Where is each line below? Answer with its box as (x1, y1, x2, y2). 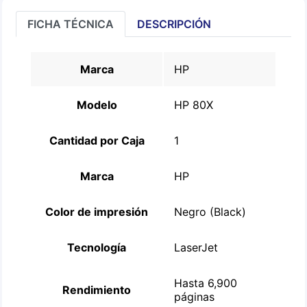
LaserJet (174, 241, 219, 254)
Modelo (76, 98, 117, 112)
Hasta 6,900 (174, 276, 238, 290)
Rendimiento (62, 283, 132, 297)
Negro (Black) (174, 205, 247, 219)
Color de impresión (45, 205, 149, 219)
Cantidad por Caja (49, 134, 145, 147)
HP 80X (174, 98, 214, 112)
